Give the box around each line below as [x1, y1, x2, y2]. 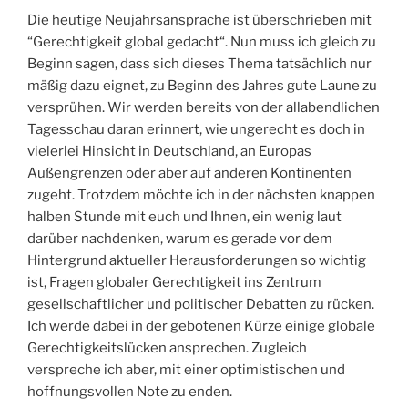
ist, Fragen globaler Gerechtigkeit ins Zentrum [27, 274, 321, 291]
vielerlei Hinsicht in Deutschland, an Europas [27, 143, 311, 160]
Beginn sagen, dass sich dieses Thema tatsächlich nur [27, 56, 372, 73]
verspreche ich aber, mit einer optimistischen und [27, 362, 345, 379]
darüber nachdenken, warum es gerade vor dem [27, 230, 332, 248]
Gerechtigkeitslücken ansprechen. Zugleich [27, 340, 307, 357]
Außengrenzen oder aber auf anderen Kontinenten [27, 165, 352, 182]
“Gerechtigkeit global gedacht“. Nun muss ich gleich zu [27, 34, 376, 51]
